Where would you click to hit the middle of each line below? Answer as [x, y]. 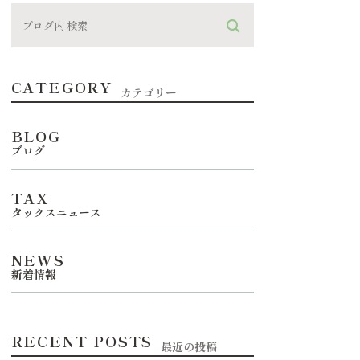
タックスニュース [56, 212]
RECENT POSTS [82, 341]
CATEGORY [62, 87]
